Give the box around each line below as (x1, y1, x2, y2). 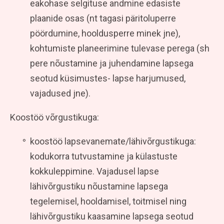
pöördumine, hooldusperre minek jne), (30, 27, 180, 38)
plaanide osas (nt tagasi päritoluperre (30, 12, 176, 23)
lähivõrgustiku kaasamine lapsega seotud (30, 210, 193, 221)
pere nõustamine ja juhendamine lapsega (30, 57, 193, 68)
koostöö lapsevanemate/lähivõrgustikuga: (30, 135, 196, 146)
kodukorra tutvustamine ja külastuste (30, 150, 177, 161)
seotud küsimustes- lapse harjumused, (30, 72, 185, 83)
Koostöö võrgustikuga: (10, 111, 99, 122)
